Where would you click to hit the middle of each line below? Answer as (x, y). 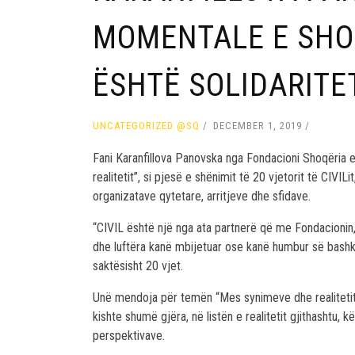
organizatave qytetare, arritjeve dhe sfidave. (202, 197)
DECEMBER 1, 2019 (258, 126)
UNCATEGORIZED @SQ (146, 126)
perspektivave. (129, 336)
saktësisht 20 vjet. (138, 266)
